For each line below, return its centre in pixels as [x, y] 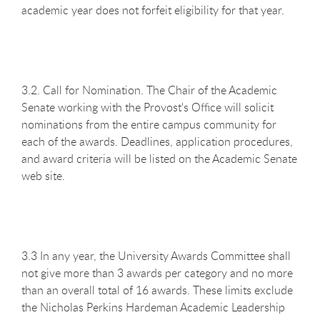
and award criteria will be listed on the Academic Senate [159, 158]
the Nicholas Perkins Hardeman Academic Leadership [153, 307]
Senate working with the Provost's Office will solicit [147, 107]
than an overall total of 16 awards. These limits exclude [157, 290]
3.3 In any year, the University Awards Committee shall [156, 255]
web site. [43, 175]
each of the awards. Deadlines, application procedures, [157, 141]
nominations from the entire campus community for [149, 124]
